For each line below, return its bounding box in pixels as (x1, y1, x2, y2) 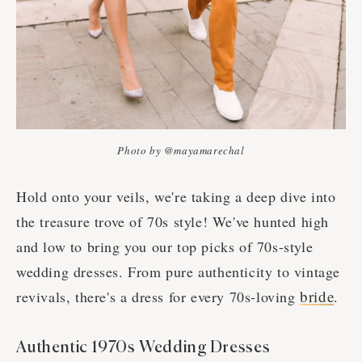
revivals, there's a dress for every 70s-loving (16, 286, 301, 306)
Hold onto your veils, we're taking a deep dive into (16, 186, 336, 206)
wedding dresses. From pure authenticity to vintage (16, 261, 341, 281)
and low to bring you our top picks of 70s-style (16, 236, 314, 256)
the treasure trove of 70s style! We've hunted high (16, 211, 330, 231)
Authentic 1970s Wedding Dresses (16, 339, 271, 356)
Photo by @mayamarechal (117, 142, 245, 158)
